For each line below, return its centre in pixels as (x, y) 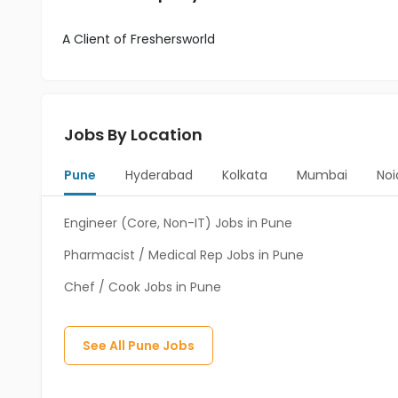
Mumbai (322, 175)
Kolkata (245, 175)
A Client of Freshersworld (139, 39)
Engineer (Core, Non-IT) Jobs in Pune (178, 223)
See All (105, 346)
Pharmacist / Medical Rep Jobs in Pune (184, 255)
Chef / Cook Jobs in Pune (143, 287)
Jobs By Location (133, 135)
